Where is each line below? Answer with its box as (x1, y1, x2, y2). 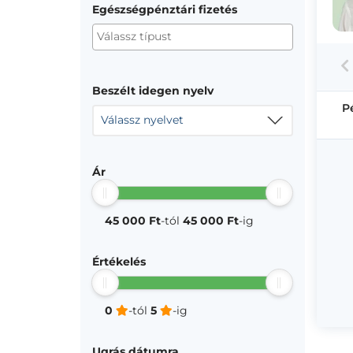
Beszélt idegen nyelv (92, 84, 214, 98)
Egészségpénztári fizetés (92, 2, 237, 17)
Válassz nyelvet (101, 113, 184, 127)
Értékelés (92, 255, 146, 269)
